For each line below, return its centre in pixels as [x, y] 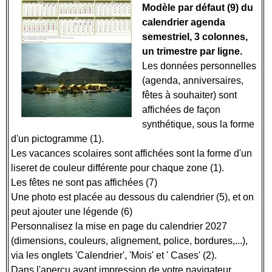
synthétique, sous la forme [198, 124]
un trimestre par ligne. [192, 51]
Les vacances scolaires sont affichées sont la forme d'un [131, 153]
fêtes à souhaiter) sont [189, 95]
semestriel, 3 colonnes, [195, 37]
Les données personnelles [199, 66]
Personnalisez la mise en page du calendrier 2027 [119, 226]
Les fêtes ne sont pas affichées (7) [85, 182]
